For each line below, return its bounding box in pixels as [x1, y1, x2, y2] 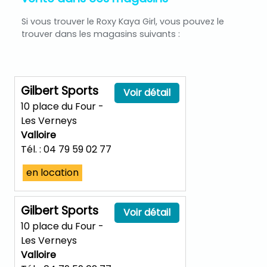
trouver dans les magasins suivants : [21, 27, 180, 40]
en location [26, 165, 79, 179]
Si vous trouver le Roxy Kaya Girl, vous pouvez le [21, 15, 224, 27]
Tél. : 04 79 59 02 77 [21, 142, 111, 156]
